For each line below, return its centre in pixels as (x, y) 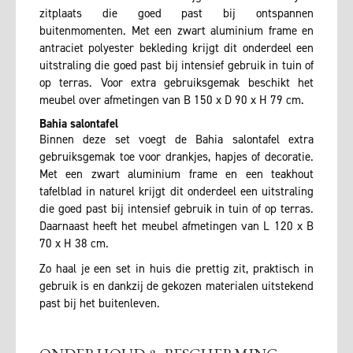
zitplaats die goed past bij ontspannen (176, 14)
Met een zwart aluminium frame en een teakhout (176, 175)
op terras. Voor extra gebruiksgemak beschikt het (176, 83)
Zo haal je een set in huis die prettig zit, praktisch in (176, 269)
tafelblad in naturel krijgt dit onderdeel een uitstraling (176, 192)
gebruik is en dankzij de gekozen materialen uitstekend (176, 286)
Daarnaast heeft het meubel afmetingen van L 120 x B (176, 227)
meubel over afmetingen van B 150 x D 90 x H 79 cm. (172, 100)
